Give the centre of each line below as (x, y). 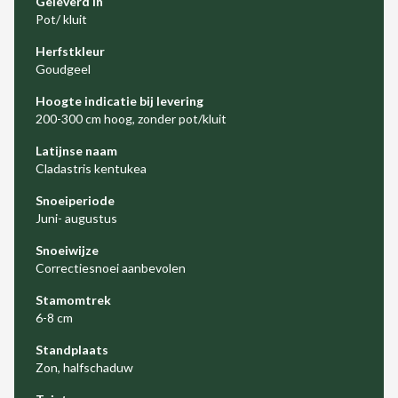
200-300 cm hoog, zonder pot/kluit (131, 119)
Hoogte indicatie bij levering (119, 101)
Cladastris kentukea (91, 168)
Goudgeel (63, 69)
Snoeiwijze (67, 250)
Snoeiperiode (75, 200)
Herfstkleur (70, 51)
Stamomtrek (73, 300)
